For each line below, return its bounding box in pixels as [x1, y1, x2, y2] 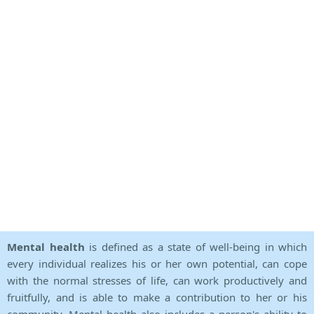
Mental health [7, 240, 89, 254]
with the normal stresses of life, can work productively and [7, 273, 307, 288]
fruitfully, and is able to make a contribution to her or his [7, 290, 307, 305]
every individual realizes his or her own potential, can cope [7, 257, 307, 271]
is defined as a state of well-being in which [89, 240, 307, 254]
